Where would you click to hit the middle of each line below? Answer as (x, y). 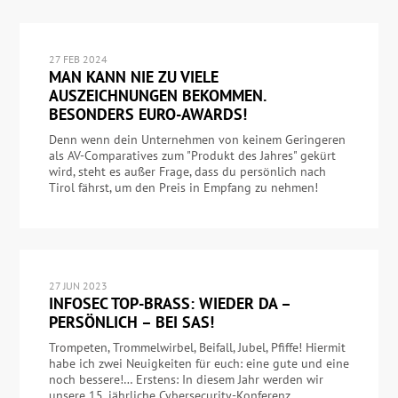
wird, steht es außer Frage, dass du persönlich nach (187, 172)
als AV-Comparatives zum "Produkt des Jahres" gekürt (192, 156)
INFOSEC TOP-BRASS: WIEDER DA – (169, 304)
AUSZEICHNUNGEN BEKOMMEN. (157, 96)
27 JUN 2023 (78, 286)
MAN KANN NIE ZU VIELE (133, 77)
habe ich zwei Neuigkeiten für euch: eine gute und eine (199, 364)
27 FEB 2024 (78, 60)
